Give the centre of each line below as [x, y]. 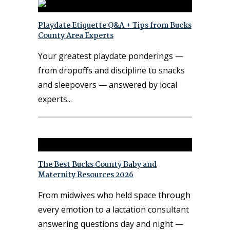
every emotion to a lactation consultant [113, 210]
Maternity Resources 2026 [86, 175]
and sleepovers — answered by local [108, 84]
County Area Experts [76, 36]
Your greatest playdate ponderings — [111, 56]
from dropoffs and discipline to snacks [111, 70]
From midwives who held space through [114, 195]
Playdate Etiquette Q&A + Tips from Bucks [115, 25]
